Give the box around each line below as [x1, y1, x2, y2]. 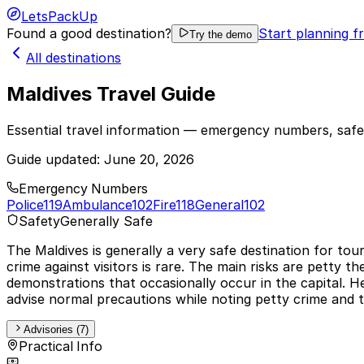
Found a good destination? [6, 25, 171, 41]
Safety [19, 212, 61, 229]
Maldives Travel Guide [6, 81, 215, 106]
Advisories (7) [24, 323, 89, 336]
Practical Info [19, 337, 102, 354]
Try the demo [189, 28, 252, 41]
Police [6, 196, 43, 213]
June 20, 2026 [104, 150, 194, 167]
